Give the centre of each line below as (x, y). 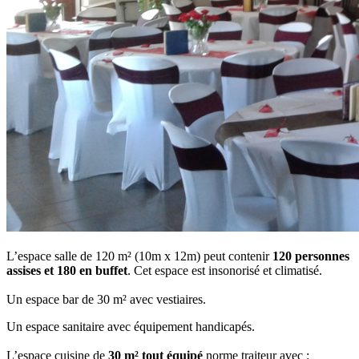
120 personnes (311, 256)
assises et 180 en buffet (67, 270)
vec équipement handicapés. (184, 326)
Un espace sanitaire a (60, 326)
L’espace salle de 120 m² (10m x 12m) (105, 256)
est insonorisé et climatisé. (257, 270)
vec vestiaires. (171, 299)
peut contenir (238, 256)
